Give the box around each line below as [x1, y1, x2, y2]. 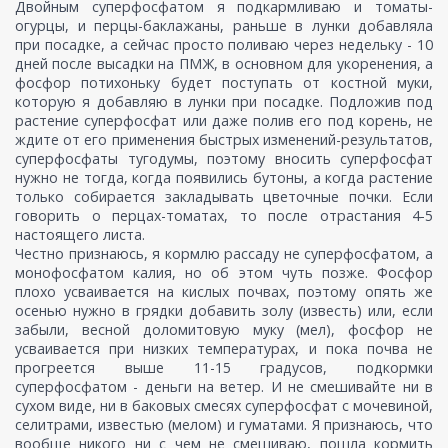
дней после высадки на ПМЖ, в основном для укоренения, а [15, 54, 433, 74]
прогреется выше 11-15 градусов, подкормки [15, 358, 433, 378]
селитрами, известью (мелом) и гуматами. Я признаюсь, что [15, 415, 433, 435]
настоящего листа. [15, 225, 145, 245]
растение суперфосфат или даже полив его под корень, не [15, 111, 433, 131]
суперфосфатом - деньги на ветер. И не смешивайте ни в [15, 377, 433, 397]
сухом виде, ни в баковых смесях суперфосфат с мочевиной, [15, 396, 433, 416]
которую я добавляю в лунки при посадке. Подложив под [15, 92, 433, 112]
